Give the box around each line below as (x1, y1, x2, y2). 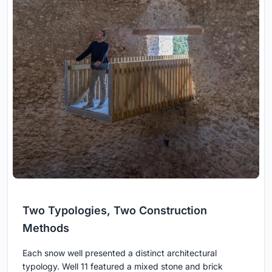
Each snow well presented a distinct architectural (22, 247, 217, 258)
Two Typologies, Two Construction (22, 203, 207, 217)
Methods (22, 221, 69, 234)
